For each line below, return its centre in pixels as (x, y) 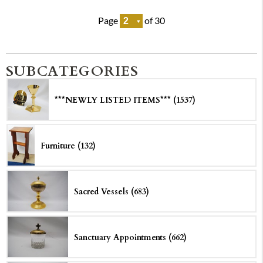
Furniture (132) (68, 146)
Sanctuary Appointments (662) (130, 237)
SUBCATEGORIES (73, 70)
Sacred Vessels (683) (111, 191)
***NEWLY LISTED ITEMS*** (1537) (125, 100)
